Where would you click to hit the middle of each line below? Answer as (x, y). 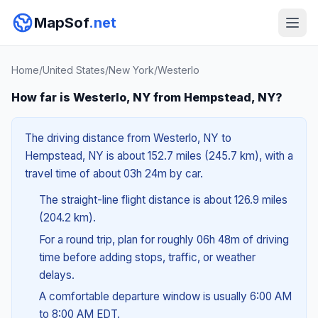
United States (74, 70)
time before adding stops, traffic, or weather (147, 257)
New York (131, 70)
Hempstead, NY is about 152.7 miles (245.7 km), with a (159, 156)
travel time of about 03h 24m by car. (114, 174)
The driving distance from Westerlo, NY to (128, 138)
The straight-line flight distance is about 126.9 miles (163, 200)
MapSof (61, 23)
